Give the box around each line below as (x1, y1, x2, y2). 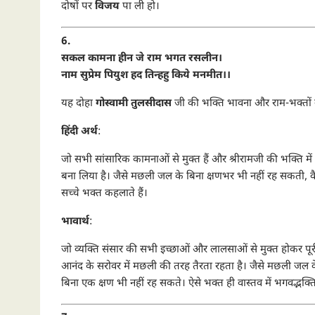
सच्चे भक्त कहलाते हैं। (61, 186, 148, 200)
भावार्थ (61, 214, 89, 229)
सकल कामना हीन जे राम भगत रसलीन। (61, 51, 222, 65)
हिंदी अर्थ (61, 124, 98, 139)
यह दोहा (61, 96, 96, 110)
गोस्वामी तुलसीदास (96, 96, 172, 110)
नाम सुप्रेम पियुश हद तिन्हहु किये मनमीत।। (61, 68, 231, 82)
